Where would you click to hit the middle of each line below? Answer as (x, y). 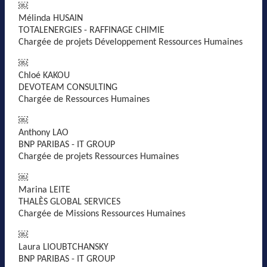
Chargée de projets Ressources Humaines (99, 157)
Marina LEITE (44, 190)
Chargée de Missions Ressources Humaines (102, 214)
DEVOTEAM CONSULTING (68, 88)
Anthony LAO (44, 133)
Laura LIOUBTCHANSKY (63, 247)
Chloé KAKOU (44, 76)
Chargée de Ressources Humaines (84, 100)
